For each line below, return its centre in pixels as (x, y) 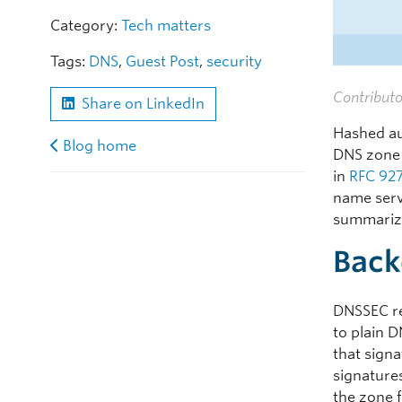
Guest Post (162, 62)
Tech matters (166, 26)
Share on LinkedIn (143, 104)
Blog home (100, 146)
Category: (86, 26)
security (234, 62)
